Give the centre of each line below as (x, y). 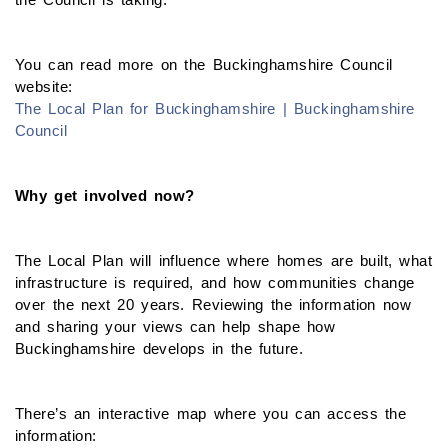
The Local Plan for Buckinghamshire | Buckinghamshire (215, 108)
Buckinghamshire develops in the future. (159, 348)
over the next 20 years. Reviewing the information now (213, 304)
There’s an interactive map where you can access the (211, 413)
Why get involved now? (105, 195)
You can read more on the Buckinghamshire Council (204, 64)
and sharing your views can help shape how (175, 326)
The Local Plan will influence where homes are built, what (224, 260)
